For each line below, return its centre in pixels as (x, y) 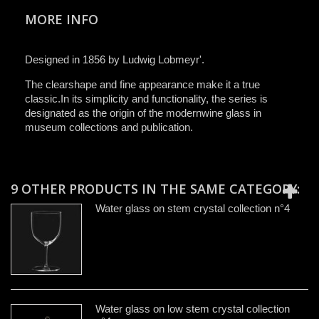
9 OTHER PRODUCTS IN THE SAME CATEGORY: (155, 188)
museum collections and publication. (109, 127)
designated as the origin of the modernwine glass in (143, 113)
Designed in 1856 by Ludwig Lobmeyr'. (115, 59)
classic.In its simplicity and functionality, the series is (146, 98)
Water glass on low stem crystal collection (193, 308)
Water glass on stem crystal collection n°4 (193, 208)
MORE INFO (62, 19)
